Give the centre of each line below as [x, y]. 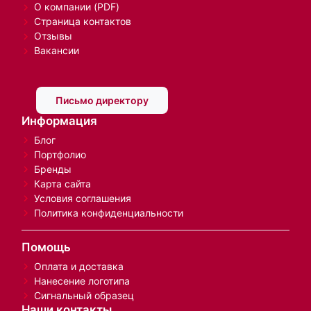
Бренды [53, 169]
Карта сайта [62, 183]
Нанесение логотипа [82, 280]
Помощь [46, 247]
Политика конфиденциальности [109, 212]
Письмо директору [102, 101]
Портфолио [60, 154]
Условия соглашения [83, 198]
